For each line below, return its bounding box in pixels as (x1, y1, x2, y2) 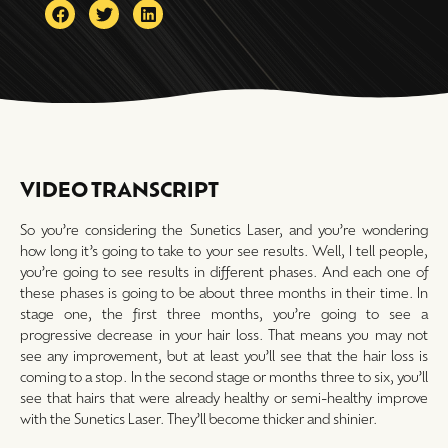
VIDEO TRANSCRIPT (20, 175, 219, 203)
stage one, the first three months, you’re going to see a (20, 304, 428, 323)
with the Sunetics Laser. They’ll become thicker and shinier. (20, 409, 377, 428)
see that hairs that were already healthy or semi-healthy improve (20, 388, 428, 407)
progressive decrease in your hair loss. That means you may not (20, 325, 428, 344)
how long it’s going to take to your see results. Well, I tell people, (20, 241, 428, 260)
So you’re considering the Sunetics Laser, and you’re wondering (20, 220, 428, 239)
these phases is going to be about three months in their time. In (20, 283, 428, 302)
